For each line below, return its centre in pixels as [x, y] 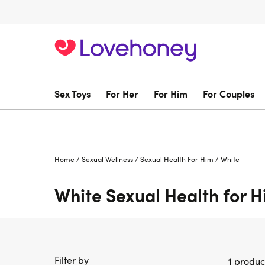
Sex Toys [72, 93]
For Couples [229, 93]
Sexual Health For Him [177, 159]
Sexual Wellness [107, 159]
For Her [122, 93]
